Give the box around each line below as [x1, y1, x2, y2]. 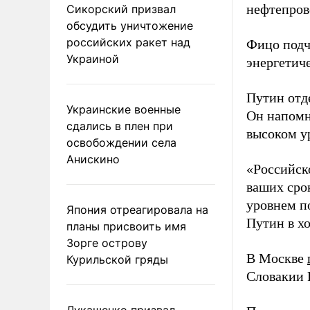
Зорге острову [66, 235, 147, 250]
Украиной [66, 51, 119, 66]
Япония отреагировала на [66, 202, 208, 217]
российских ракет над [66, 35, 190, 49]
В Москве [246, 250, 307, 266]
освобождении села [66, 135, 176, 149]
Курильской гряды [66, 252, 168, 266]
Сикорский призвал [66, 1, 176, 16]
